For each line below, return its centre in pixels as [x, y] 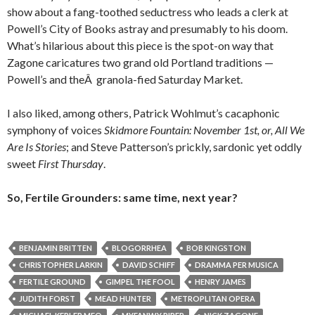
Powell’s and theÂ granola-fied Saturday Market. [125, 79]
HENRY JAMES [220, 282]
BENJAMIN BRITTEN [56, 248]
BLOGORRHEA [139, 248]
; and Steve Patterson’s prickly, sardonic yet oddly [184, 147]
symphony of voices [56, 130]
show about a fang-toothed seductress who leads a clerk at [148, 12]
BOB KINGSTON [216, 248]
